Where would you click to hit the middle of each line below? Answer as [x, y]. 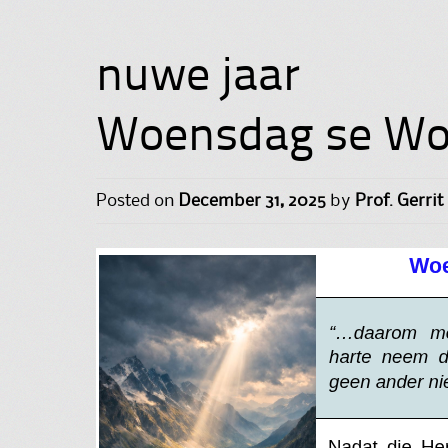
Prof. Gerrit [399, 200]
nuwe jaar [198, 78]
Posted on [137, 200]
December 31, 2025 [252, 200]
